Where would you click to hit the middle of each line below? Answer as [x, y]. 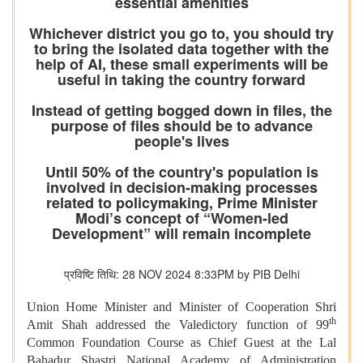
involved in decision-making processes [181, 188]
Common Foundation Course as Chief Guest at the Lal [181, 343]
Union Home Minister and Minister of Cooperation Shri [181, 307]
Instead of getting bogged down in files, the [181, 111]
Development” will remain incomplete [181, 234]
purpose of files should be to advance [181, 126]
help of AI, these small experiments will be [181, 64]
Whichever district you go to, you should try [181, 34]
